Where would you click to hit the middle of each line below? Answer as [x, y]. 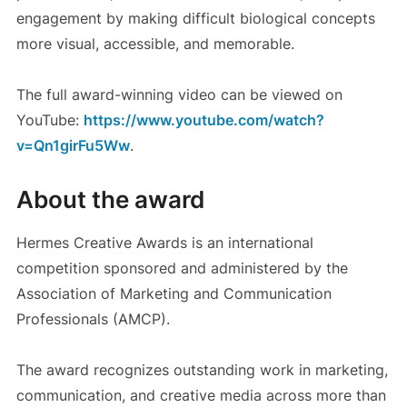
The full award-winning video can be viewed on [179, 95]
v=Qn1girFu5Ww [73, 146]
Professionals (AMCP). [95, 319]
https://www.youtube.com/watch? [203, 120]
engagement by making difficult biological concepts [195, 19]
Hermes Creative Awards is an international [164, 243]
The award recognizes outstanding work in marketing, [202, 370]
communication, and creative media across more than [201, 396]
